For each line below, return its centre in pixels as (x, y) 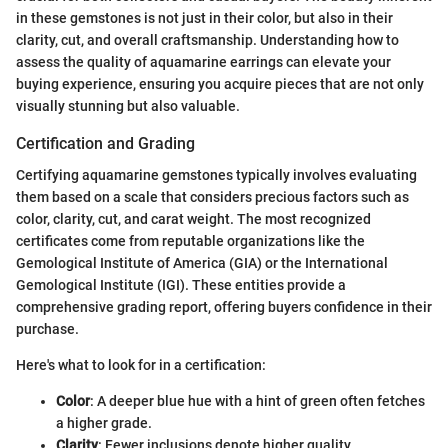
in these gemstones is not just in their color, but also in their (204, 18)
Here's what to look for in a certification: (141, 365)
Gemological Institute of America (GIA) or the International (202, 263)
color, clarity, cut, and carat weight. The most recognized (193, 219)
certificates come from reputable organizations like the (190, 241)
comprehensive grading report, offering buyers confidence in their (224, 307)
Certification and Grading (105, 143)
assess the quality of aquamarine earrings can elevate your (203, 62)
